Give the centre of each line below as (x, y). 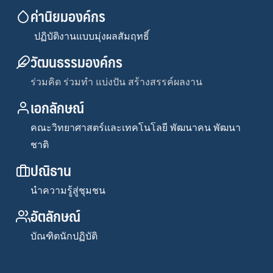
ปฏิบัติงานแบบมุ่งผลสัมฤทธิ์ (92, 36)
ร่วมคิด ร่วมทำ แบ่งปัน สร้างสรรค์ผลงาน (117, 82)
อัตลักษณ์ (56, 216)
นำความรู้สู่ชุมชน (68, 190)
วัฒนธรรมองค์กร (77, 62)
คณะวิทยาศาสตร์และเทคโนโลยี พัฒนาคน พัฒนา (136, 128)
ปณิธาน (51, 170)
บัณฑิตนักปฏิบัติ (64, 236)
